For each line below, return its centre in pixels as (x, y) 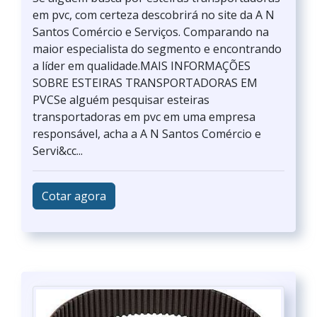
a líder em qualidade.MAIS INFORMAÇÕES (142, 66)
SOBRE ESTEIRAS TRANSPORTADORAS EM (145, 83)
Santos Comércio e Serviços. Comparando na (151, 32)
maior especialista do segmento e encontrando (157, 49)
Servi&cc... (58, 151)
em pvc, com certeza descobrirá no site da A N (154, 15)
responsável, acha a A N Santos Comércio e (147, 134)
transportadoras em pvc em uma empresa (144, 117)
